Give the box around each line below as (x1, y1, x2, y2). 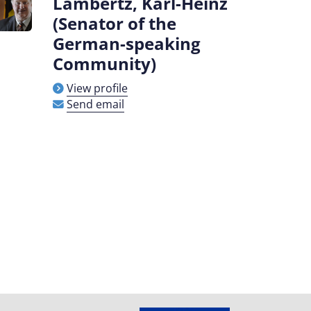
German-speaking (53, 32, 201, 55)
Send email (67, 96, 124, 112)
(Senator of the (53, 12, 176, 35)
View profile (67, 81, 128, 96)
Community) (53, 52, 156, 75)
